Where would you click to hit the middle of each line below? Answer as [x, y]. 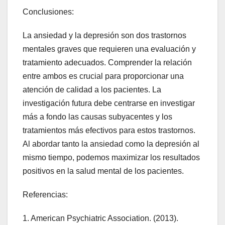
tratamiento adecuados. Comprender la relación [107, 62]
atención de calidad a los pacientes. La [92, 89]
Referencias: [45, 194]
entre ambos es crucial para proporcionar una [103, 76]
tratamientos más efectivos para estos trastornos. [109, 130]
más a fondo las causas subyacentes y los [97, 117]
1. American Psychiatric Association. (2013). [100, 218]
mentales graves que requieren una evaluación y [109, 49]
